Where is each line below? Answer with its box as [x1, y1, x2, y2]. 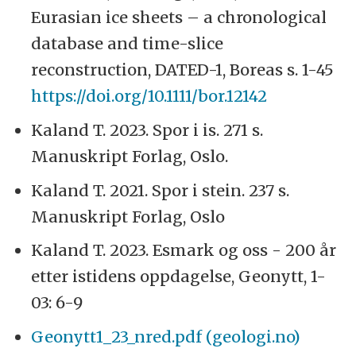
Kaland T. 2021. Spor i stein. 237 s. [31, 180, 290, 200]
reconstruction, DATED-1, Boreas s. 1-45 [31, 59, 335, 79]
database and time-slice [31, 33, 224, 53]
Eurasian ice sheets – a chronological [31, 6, 327, 27]
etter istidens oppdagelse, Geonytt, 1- [31, 266, 327, 287]
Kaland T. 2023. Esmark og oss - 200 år [31, 240, 337, 261]
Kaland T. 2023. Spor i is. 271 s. [31, 119, 264, 140]
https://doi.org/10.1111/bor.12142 [31, 85, 272, 106]
